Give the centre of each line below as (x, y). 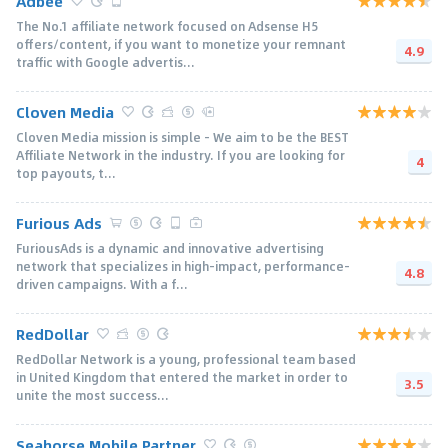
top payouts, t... (66, 172)
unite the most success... (92, 394)
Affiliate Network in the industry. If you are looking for (180, 154)
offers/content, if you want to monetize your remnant (181, 43)
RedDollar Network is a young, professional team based (186, 358)
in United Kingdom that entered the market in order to (182, 376)
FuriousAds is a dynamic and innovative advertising (170, 247)
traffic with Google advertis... (105, 61)
